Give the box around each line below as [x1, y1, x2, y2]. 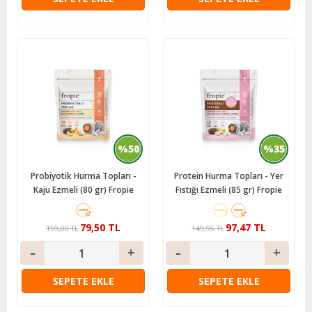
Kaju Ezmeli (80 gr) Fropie [33, 184, 134, 196]
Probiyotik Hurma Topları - [30, 170, 136, 182]
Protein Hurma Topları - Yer [174, 170, 283, 182]
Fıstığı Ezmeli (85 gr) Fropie [175, 184, 282, 196]
